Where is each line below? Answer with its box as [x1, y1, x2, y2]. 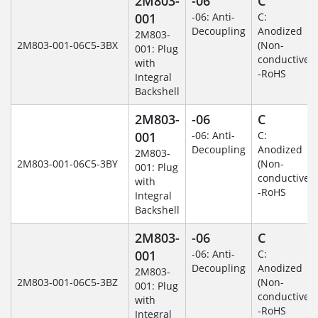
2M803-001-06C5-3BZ [17, 275, 118, 289]
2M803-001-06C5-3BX [17, 38, 118, 52]
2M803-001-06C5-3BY [17, 156, 118, 170]
